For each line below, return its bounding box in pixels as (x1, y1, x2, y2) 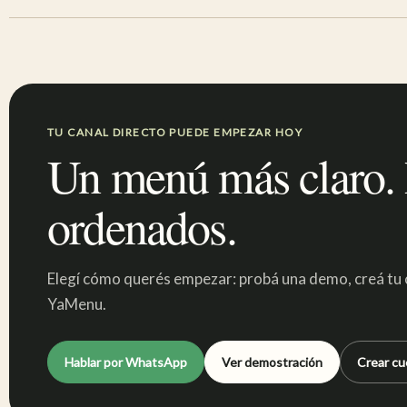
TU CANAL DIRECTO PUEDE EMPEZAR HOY (47, 125, 303, 139)
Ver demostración (222, 354, 323, 370)
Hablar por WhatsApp (65, 354, 187, 370)
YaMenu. (47, 294, 106, 313)
